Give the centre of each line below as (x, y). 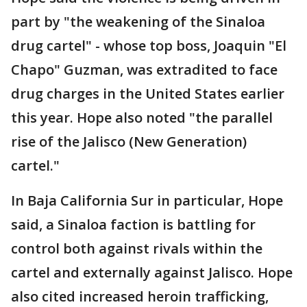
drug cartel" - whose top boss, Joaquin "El (149, 46)
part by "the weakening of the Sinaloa (138, 22)
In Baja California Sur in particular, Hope (147, 201)
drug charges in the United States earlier (148, 94)
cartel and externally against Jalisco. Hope (152, 273)
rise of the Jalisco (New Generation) (129, 142)
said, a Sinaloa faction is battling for (133, 225)
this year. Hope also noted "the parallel (142, 118)
